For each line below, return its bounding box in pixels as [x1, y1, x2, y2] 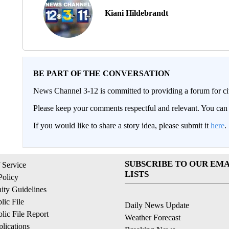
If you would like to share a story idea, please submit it [33, 121, 211, 130]
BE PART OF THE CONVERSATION [33, 68, 170, 78]
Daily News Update [125, 200, 189, 210]
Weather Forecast [125, 213, 180, 222]
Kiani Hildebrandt [104, 8, 168, 17]
